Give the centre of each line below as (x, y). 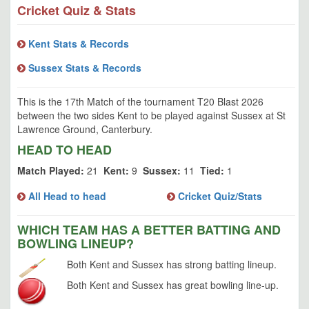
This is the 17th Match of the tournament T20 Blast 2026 (140, 101)
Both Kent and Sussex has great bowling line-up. (173, 285)
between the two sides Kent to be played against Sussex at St (151, 115)
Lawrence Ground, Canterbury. (85, 129)
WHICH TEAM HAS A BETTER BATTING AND (149, 230)
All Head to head (66, 196)
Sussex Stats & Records (83, 68)
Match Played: (51, 170)
